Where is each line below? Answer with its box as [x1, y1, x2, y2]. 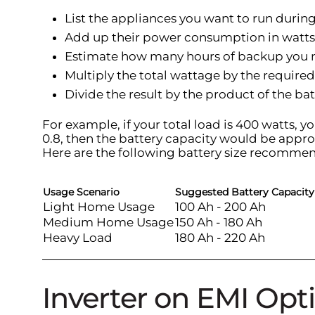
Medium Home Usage [43, 215, 174, 230]
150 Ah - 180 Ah [175, 215, 262, 230]
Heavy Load [43, 231, 112, 245]
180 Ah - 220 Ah [175, 231, 265, 245]
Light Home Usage [43, 200, 155, 214]
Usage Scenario [43, 186, 120, 199]
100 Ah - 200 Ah [175, 200, 266, 214]
